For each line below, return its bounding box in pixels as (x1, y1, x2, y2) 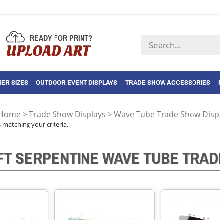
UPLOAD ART (6, 41, 90, 61)
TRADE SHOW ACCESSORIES (125, 75, 210, 89)
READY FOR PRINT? (29, 30, 92, 45)
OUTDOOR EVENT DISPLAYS (36, 75, 117, 89)
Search (140, 34, 167, 46)
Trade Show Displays (29, 109, 106, 120)
